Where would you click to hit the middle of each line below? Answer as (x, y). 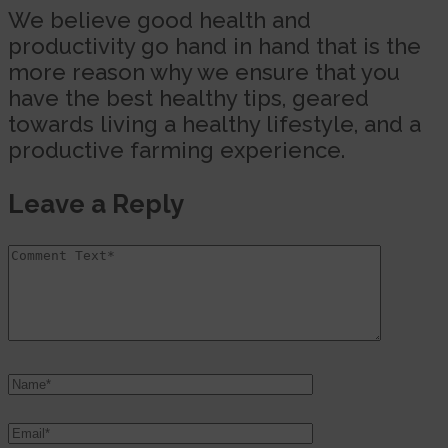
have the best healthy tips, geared (188, 98)
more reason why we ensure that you (204, 72)
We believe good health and (159, 20)
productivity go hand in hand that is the (214, 46)
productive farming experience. (176, 150)
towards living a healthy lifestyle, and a (214, 124)
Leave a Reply (96, 203)
